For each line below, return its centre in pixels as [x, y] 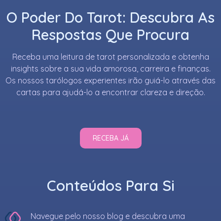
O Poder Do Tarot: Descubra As [110, 18]
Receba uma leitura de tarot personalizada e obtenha [110, 57]
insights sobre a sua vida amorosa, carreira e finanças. [110, 69]
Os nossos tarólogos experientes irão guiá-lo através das [110, 81]
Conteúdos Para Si [110, 186]
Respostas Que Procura [110, 35]
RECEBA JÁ [110, 138]
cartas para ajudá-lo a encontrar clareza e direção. [110, 92]
